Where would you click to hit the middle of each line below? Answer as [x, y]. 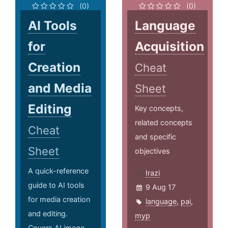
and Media [60, 88]
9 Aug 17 [161, 187]
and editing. [48, 214]
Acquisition [170, 47]
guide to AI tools [56, 185]
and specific [156, 137]
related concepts [164, 123]
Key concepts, [159, 108]
